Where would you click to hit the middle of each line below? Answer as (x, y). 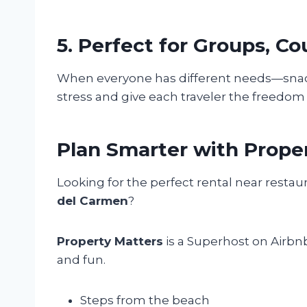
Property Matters (110, 242)
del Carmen (93, 201)
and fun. (81, 260)
